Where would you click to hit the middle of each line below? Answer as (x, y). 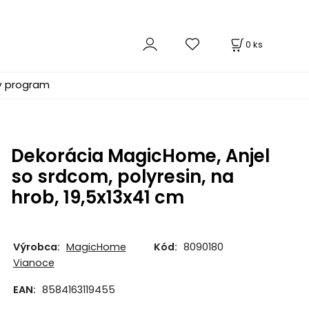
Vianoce (33, 262)
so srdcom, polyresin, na (122, 177)
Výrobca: (36, 247)
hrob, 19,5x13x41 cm (97, 198)
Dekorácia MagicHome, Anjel (140, 156)
